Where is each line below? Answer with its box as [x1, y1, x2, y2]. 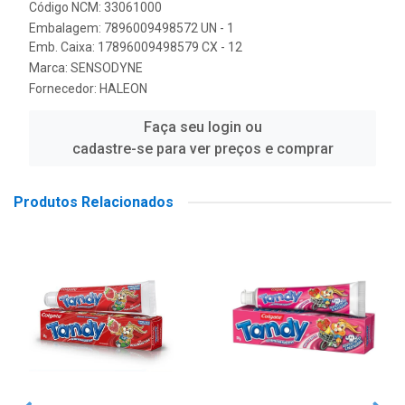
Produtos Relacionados [14, 193, 174, 211]
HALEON [99, 81, 147, 96]
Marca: [29, 61, 71, 75]
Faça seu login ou [143, 118, 262, 136]
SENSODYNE [71, 61, 143, 75]
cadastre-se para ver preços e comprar [71, 140, 334, 157]
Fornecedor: [29, 81, 99, 96]
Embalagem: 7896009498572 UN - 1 [29, 21, 234, 35]
